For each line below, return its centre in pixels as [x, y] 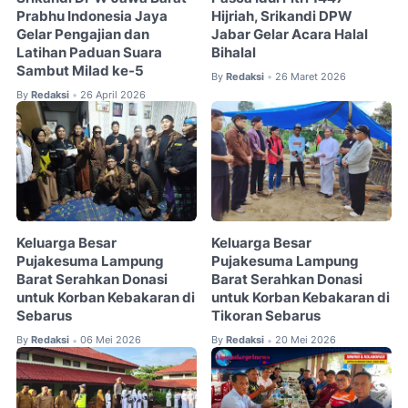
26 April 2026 [113, 94]
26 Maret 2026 [311, 76]
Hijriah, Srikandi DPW [282, 16]
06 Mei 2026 [111, 340]
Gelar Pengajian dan [83, 34]
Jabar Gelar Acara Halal [290, 34]
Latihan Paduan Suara [89, 52]
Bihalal [234, 52]
